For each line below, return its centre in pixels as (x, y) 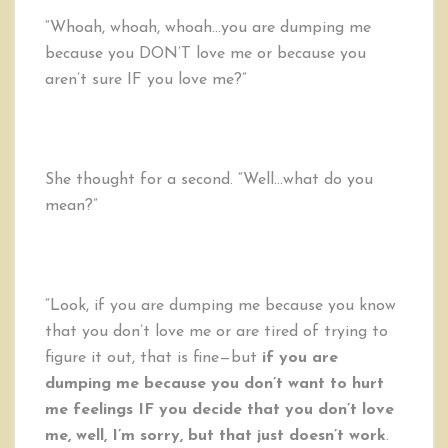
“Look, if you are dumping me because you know (220, 306)
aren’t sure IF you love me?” (146, 80)
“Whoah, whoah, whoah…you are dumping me (208, 28)
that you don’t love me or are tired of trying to (216, 332)
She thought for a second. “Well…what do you (209, 180)
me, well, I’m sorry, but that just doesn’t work (215, 436)
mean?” (71, 206)
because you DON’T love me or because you (205, 54)
